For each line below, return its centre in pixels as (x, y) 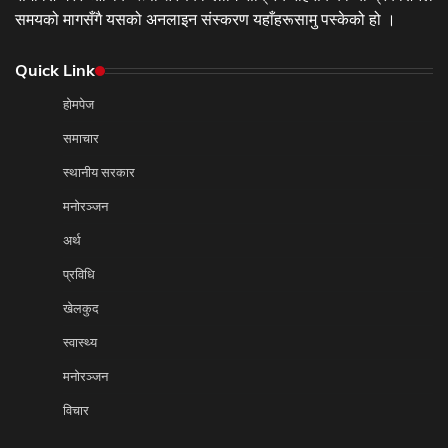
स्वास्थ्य (80, 342)
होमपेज (78, 104)
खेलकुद (81, 308)
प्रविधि (79, 274)
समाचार (81, 138)
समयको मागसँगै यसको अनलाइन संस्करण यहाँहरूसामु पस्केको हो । (205, 19)
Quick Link (55, 70)
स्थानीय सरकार (99, 172)
